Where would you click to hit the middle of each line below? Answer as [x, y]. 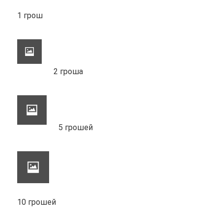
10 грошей [37, 202]
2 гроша [68, 71]
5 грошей [76, 127]
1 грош [30, 15]
